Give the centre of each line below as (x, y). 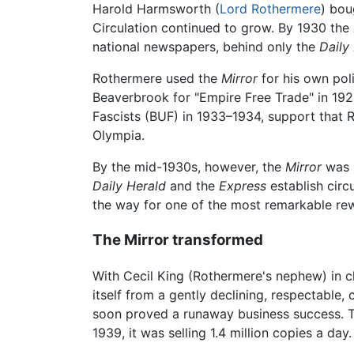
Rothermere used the (157, 79)
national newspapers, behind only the (206, 47)
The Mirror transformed (178, 240)
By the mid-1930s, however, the (189, 167)
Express (243, 186)
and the (192, 186)
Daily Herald (129, 186)
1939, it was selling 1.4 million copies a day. (222, 332)
